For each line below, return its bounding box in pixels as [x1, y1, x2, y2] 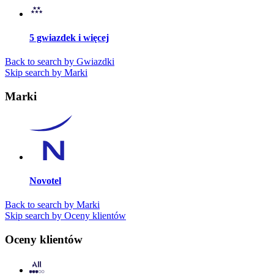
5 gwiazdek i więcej [29, 32, 109, 43]
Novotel [29, 176, 61, 187]
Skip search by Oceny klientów [5, 210, 126, 221]
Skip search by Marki [5, 67, 87, 78]
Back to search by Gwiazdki [5, 56, 114, 67]
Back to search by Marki [5, 199, 100, 210]
